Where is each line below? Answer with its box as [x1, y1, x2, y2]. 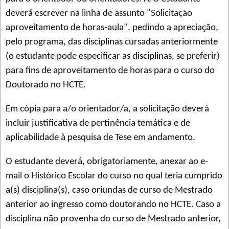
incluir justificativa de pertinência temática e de [6, 118, 190, 128]
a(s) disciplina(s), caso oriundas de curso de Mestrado [6, 185, 213, 195]
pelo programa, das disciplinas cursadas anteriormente [6, 37, 218, 47]
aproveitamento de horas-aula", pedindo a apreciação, [6, 22, 218, 33]
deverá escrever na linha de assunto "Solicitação [6, 8, 192, 18]
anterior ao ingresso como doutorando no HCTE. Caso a [6, 199, 221, 210]
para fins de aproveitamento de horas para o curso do [6, 65, 215, 76]
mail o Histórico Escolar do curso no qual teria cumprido [6, 171, 222, 181]
